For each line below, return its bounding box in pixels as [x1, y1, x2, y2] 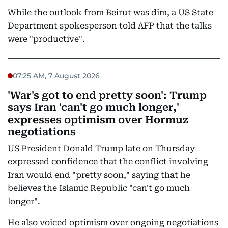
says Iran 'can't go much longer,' [8, 101, 179, 113]
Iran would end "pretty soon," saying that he [8, 170, 190, 180]
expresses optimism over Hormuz [8, 113, 188, 126]
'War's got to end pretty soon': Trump [8, 89, 207, 101]
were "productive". [8, 34, 85, 44]
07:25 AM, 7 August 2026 [13, 71, 100, 80]
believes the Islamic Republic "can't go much [8, 183, 190, 193]
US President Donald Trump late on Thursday [8, 144, 195, 153]
